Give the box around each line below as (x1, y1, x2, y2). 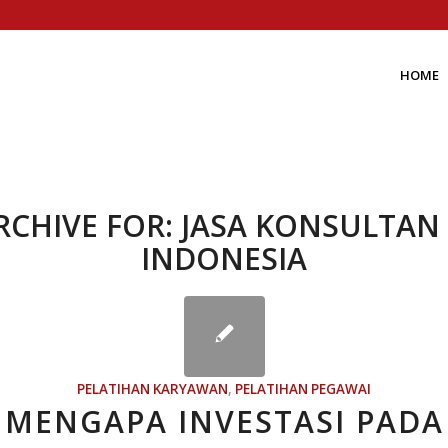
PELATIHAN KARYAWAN (77, 380, 228, 398)
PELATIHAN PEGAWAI (235, 380, 371, 398)
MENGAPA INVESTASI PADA (4, 401, 444, 442)
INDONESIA (141, 238, 307, 279)
